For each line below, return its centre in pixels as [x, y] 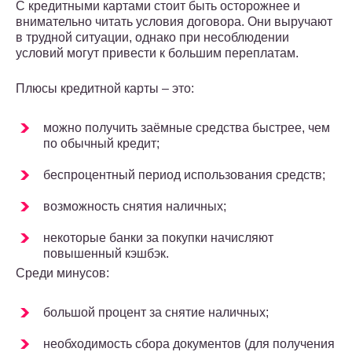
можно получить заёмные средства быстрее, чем [187, 128]
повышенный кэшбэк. [106, 254]
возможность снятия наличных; [135, 207]
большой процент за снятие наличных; [156, 313]
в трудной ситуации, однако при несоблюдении [152, 38]
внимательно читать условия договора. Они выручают [174, 22]
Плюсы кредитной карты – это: [105, 89]
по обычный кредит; [101, 144]
